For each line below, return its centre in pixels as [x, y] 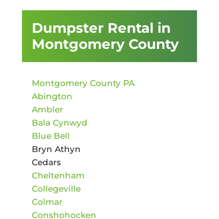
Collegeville [56, 188]
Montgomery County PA [83, 83]
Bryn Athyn [56, 149]
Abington [52, 96]
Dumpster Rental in [101, 28]
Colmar [47, 202]
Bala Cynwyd [59, 122]
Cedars [46, 162]
